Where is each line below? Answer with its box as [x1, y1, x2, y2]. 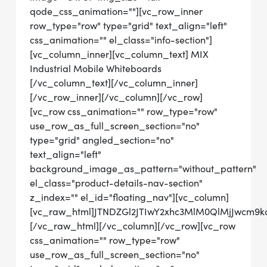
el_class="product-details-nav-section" [30, 177, 203, 189]
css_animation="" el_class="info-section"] [30, 34, 212, 46]
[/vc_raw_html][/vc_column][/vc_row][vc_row [30, 220, 235, 232]
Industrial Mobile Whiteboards [30, 63, 162, 74]
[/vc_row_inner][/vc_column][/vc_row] [30, 91, 203, 103]
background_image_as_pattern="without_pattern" [30, 163, 256, 175]
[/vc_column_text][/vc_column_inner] [30, 77, 198, 89]
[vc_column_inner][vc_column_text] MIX [30, 48, 209, 60]
